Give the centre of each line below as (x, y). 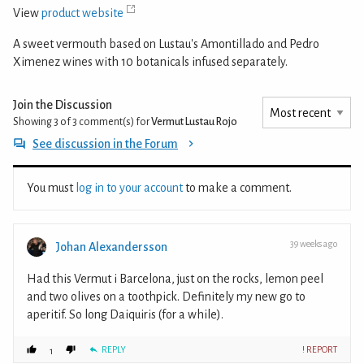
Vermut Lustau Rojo (194, 122)
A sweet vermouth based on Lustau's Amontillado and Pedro (166, 44)
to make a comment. (237, 188)
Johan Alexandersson (112, 247)
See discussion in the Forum (105, 144)
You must (51, 188)
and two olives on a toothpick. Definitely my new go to (166, 297)
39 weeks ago (314, 244)
